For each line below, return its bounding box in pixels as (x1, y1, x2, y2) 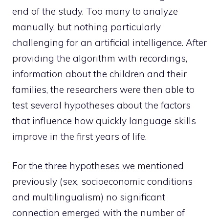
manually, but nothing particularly (12, 21, 161, 33)
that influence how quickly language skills (12, 114, 196, 127)
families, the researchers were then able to (12, 83, 195, 95)
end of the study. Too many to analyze (12, 5, 178, 17)
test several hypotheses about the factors (12, 99, 191, 111)
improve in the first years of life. (12, 130, 147, 142)
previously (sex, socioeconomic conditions (12, 175, 193, 188)
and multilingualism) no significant (12, 191, 165, 203)
